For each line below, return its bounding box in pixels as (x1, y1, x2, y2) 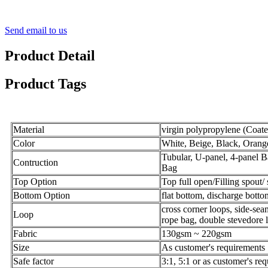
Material (13, 124, 44, 135)
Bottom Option (13, 190, 70, 200)
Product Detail (5, 48, 95, 64)
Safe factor (13, 255, 54, 266)
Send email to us (5, 25, 67, 36)
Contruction (13, 157, 58, 167)
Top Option (13, 176, 57, 187)
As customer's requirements (162, 242, 265, 252)
